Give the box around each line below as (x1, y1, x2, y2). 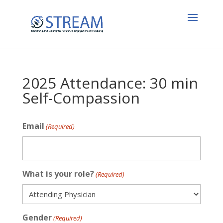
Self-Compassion (22, 88, 140, 108)
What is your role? (22, 168, 94, 179)
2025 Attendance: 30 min (22, 73, 198, 93)
